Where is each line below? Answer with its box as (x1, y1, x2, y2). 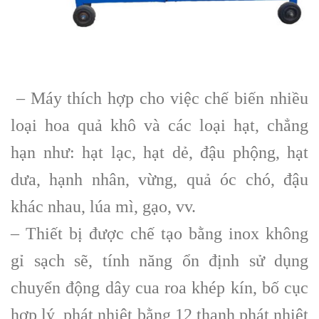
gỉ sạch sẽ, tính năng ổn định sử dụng (11, 251, 308, 270)
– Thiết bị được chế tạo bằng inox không (11, 224, 308, 243)
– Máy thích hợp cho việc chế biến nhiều (11, 88, 308, 108)
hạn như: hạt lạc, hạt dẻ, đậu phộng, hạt (11, 142, 308, 162)
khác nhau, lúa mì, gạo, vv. (11, 197, 196, 216)
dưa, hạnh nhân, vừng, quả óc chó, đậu (11, 169, 308, 189)
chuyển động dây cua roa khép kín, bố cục (11, 278, 308, 297)
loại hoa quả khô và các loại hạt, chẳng (11, 115, 308, 135)
